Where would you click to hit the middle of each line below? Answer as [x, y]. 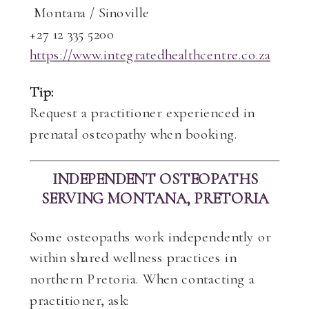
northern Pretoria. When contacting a [142, 278]
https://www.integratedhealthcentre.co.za [150, 54]
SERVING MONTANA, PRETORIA [155, 198]
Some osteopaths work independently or [151, 236]
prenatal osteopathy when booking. [134, 134]
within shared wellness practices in [133, 257]
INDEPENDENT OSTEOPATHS [155, 179]
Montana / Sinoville [90, 12]
